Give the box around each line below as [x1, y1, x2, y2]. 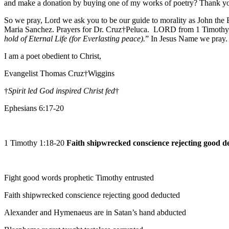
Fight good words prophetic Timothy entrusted [4, 173, 154, 182]
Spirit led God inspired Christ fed [8, 86, 115, 96]
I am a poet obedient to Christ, [4, 52, 101, 61]
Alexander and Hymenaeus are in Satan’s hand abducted [4, 208, 186, 217]
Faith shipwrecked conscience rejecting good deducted [4, 191, 180, 200]
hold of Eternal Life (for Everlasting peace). [4, 34, 145, 43]
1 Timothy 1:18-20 [4, 139, 66, 148]
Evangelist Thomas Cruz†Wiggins [4, 69, 114, 78]
